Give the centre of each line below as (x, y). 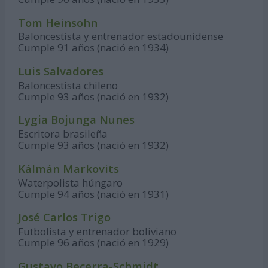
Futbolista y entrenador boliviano (98, 231)
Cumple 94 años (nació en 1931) (94, 194)
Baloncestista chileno (68, 85)
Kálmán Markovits (69, 168)
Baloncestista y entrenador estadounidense (121, 36)
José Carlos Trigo (65, 217)
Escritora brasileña (63, 134)
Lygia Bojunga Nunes (77, 120)
